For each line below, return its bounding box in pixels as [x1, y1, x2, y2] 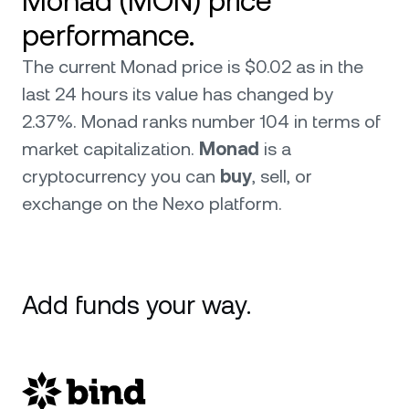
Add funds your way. [22, 290, 251, 320]
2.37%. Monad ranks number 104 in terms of [22, 110, 381, 132]
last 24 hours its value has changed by [22, 83, 333, 105]
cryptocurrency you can [22, 165, 220, 187]
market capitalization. [22, 138, 199, 160]
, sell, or [252, 165, 312, 187]
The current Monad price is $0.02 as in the [22, 56, 363, 78]
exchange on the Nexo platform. [22, 193, 282, 215]
